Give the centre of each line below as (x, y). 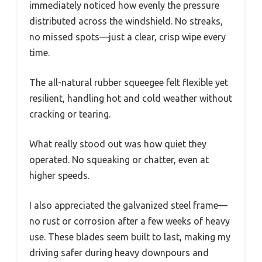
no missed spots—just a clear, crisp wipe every (127, 37)
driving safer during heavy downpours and (119, 253)
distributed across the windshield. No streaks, (126, 21)
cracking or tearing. (70, 114)
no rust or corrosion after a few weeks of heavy (130, 221)
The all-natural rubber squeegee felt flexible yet (129, 83)
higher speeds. (59, 176)
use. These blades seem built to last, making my (130, 237)
